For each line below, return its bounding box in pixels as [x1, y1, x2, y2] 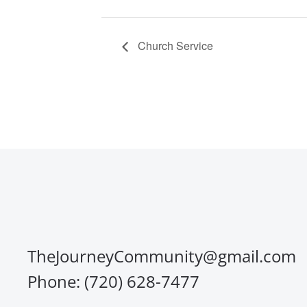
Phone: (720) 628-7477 [27, 270, 199, 293]
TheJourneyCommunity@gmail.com [27, 245, 296, 268]
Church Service [135, 38, 213, 54]
